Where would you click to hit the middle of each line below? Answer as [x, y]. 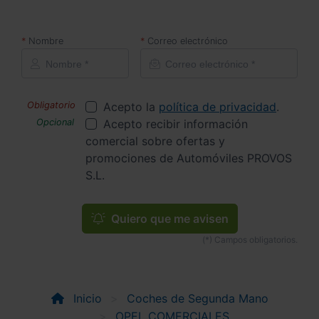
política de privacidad [218, 106]
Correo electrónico [188, 41]
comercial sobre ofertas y [155, 141]
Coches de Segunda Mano [197, 298]
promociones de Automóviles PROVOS [189, 158]
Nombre [46, 41]
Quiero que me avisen [168, 218]
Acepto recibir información [176, 124]
